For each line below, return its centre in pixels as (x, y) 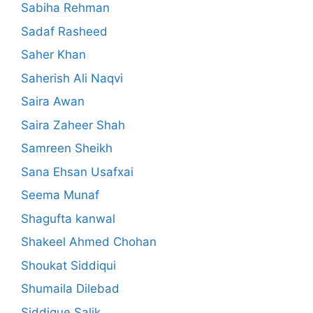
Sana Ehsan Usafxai (77, 172)
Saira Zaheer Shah (73, 125)
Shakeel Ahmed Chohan (89, 242)
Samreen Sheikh (67, 148)
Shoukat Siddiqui (68, 265)
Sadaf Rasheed (64, 31)
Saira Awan (53, 102)
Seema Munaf (60, 195)
